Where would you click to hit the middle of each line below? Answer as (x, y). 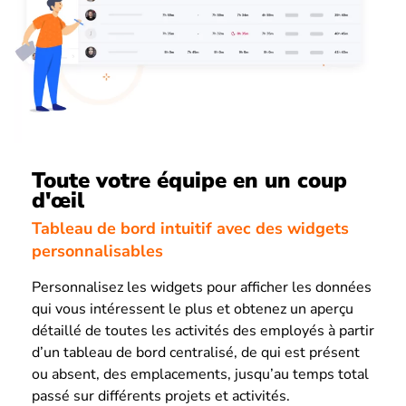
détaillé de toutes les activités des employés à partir (203, 330)
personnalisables (97, 251)
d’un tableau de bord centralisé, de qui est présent (196, 352)
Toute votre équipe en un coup (189, 181)
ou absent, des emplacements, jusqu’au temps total (200, 374)
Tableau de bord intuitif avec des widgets (190, 228)
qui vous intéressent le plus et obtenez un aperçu (193, 309)
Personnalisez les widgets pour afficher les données (202, 287)
